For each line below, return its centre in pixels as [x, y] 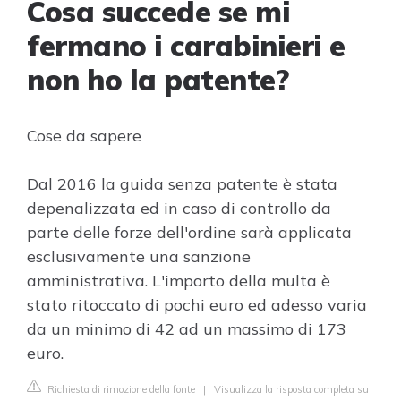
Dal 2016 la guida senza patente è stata [182, 184]
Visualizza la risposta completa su [291, 389]
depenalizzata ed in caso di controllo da [179, 208]
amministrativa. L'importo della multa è [179, 281]
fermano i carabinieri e [186, 46]
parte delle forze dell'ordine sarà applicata [189, 232]
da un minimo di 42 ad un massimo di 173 [187, 329]
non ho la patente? [158, 80]
